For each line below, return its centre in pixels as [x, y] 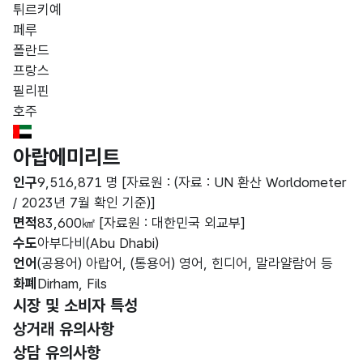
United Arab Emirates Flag [97, 130]
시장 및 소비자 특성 [75, 305]
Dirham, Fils [72, 284]
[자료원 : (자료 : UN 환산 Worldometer [234, 182]
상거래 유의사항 [64, 329]
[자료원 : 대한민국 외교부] [172, 223]
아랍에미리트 [66, 157]
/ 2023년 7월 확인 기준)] [84, 203]
